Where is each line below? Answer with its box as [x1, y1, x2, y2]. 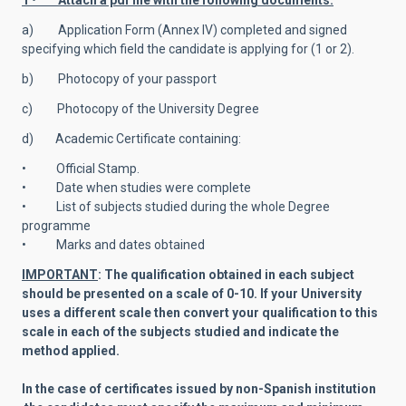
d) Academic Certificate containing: [22, 131, 241, 146]
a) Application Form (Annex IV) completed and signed [22, 23, 347, 37]
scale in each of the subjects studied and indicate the [22, 324, 339, 339]
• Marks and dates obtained [22, 237, 205, 252]
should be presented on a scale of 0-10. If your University [22, 286, 362, 301]
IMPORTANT [22, 267, 98, 282]
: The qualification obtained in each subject [98, 267, 354, 282]
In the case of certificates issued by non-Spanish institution [22, 382, 376, 396]
